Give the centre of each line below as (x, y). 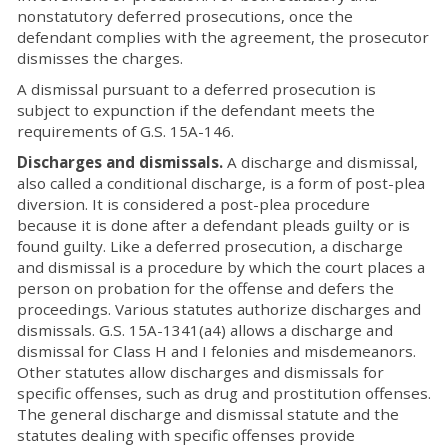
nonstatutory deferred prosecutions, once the (185, 16)
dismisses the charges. (100, 58)
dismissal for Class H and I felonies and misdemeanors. (216, 351)
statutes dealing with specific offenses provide (186, 435)
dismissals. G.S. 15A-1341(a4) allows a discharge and (205, 330)
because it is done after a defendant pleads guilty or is (213, 225)
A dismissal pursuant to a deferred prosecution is (196, 89)
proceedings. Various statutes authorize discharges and (219, 309)
